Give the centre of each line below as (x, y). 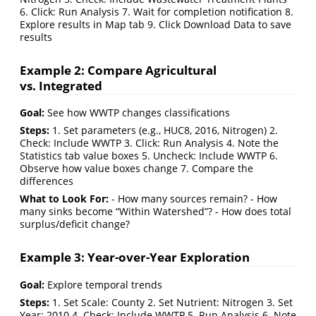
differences (47, 181)
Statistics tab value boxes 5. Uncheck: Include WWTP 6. (149, 156)
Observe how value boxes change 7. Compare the (136, 169)
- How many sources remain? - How (193, 199)
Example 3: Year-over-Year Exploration (135, 257)
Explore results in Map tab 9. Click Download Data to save (156, 24)
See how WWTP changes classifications (137, 113)
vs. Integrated (61, 85)
